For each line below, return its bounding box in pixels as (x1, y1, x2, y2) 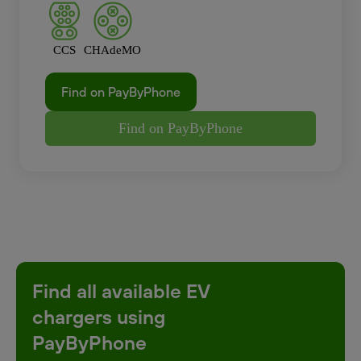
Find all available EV (32, 279, 210, 303)
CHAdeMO (84, 44, 141, 56)
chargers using (32, 305, 165, 329)
